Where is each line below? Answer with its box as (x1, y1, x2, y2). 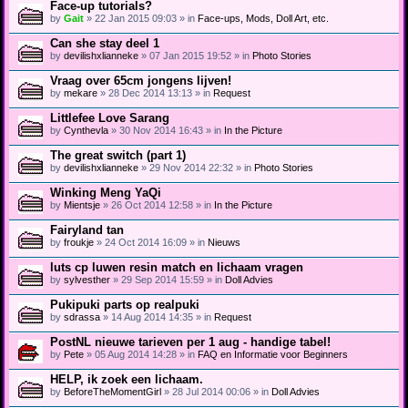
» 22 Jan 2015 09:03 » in (84, 12, 198, 24)
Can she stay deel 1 (50, 36, 159, 50)
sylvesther (64, 273, 110, 285)
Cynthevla (64, 124, 108, 136)
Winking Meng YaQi (50, 185, 161, 199)
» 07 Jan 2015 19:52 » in (138, 49, 252, 61)
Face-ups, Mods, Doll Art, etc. (198, 12, 329, 24)
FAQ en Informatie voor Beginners (198, 348, 348, 360)
